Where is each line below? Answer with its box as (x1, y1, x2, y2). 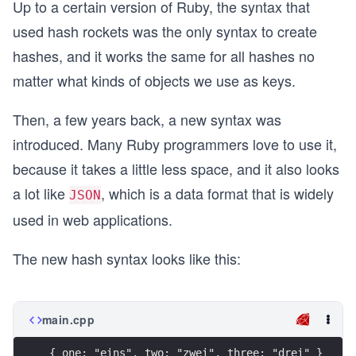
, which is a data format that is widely (101, 183, 334, 203)
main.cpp (42, 311, 95, 327)
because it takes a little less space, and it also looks (13, 158, 339, 179)
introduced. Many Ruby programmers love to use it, (13, 133, 337, 154)
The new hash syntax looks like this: (13, 248, 241, 269)
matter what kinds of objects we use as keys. (13, 70, 296, 91)
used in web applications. (13, 209, 172, 230)
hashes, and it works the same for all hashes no (13, 45, 315, 66)
